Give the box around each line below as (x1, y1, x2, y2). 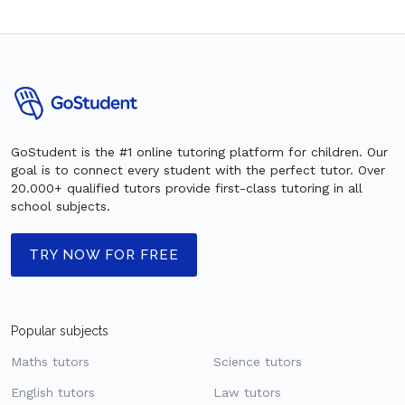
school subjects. (11, 198, 110, 213)
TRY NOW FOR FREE (29, 246, 179, 263)
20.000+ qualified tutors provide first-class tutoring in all (11, 180, 363, 195)
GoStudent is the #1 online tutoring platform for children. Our (11, 144, 388, 159)
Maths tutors (11, 353, 89, 369)
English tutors (11, 384, 95, 400)
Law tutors (213, 384, 281, 400)
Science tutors (213, 353, 302, 369)
